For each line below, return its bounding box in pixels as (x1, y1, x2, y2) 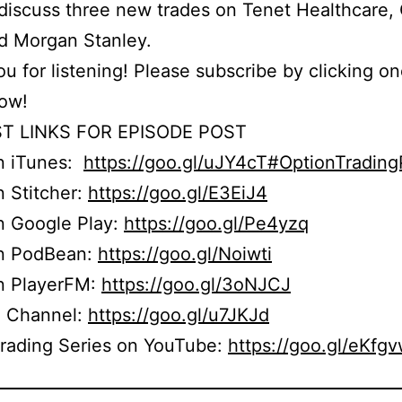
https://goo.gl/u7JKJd (88, 304, 269, 327)
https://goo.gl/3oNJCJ (101, 274, 291, 296)
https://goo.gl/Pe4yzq (124, 213, 309, 235)
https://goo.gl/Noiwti (98, 243, 272, 266)
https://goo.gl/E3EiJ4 (88, 182, 267, 205)
